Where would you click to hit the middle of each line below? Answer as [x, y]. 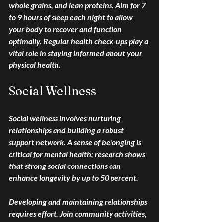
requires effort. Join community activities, [79, 214]
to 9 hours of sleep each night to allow [72, 17]
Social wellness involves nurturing [66, 118]
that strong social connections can [66, 166]
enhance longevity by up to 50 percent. [74, 178]
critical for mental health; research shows [78, 154]
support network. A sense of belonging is [76, 142]
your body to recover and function [66, 29]
